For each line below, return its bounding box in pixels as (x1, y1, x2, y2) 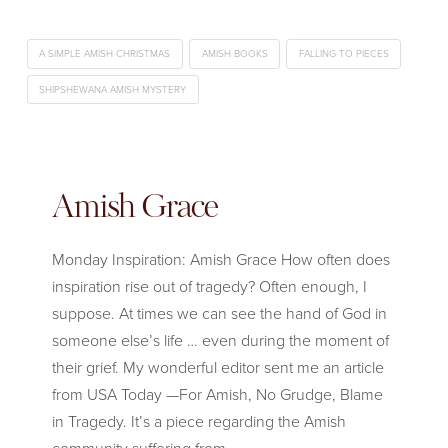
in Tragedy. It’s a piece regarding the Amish (51, 410, 346, 434)
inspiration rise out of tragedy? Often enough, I (51, 275, 367, 299)
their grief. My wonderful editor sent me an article (51, 356, 384, 380)
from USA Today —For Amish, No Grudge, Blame (51, 383, 383, 407)
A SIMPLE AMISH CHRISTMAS (39, 46, 171, 62)
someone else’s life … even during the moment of (51, 329, 389, 353)
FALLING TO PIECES (298, 46, 389, 62)
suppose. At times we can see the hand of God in (51, 302, 387, 326)
